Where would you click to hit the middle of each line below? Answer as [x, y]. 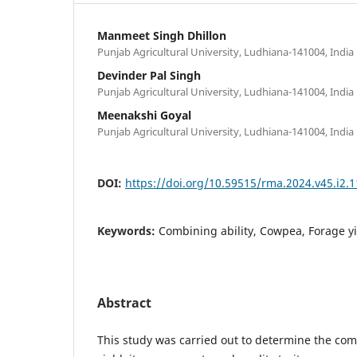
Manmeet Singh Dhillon [162, 35]
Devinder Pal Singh [149, 75]
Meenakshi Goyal [144, 115]
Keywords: [128, 230]
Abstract [124, 302]
